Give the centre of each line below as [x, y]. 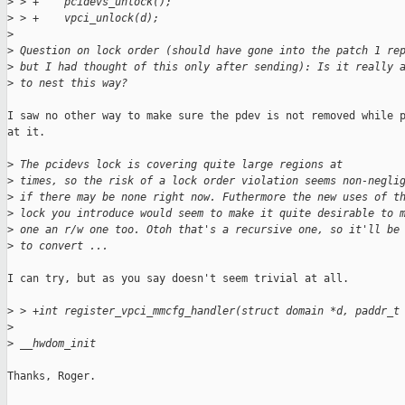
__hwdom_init [55, 344]
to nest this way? [71, 84]
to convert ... [61, 246]
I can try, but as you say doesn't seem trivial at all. [178, 279]
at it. [26, 132]
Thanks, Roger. [52, 377]
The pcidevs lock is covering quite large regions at [178, 165]
